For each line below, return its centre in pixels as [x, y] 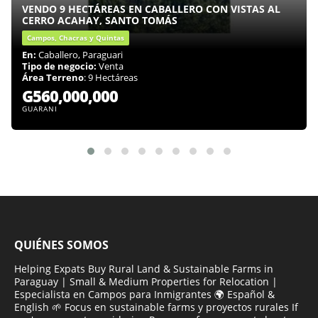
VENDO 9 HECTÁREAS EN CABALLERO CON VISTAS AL [151, 9]
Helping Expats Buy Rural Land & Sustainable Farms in [144, 269]
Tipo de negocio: [59, 66]
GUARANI [40, 109]
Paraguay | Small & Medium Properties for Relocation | [146, 282]
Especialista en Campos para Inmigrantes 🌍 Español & [144, 295]
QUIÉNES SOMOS [61, 245]
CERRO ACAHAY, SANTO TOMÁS [100, 21]
